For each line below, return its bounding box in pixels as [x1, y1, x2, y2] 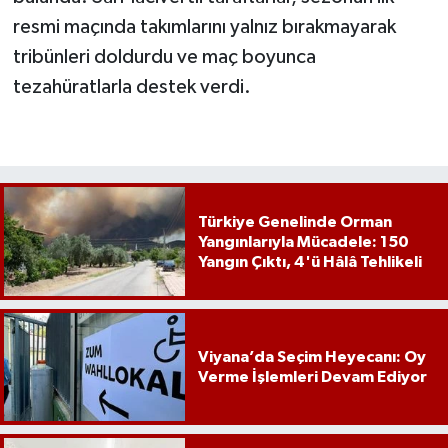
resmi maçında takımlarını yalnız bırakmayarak [12, 17, 396, 38]
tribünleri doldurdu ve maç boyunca [12, 47, 316, 68]
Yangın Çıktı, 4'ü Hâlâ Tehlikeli [197, 253, 422, 270]
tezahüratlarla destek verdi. [12, 77, 251, 98]
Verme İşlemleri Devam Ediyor [197, 368, 427, 385]
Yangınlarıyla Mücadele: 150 [197, 233, 409, 250]
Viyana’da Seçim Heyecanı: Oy [197, 348, 426, 365]
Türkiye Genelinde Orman [197, 213, 392, 230]
